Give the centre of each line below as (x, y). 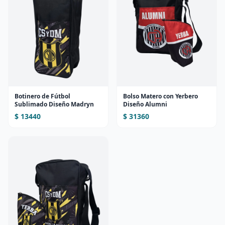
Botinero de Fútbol (42, 96)
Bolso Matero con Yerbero (160, 96)
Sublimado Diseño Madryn (54, 104)
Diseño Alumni (145, 104)
